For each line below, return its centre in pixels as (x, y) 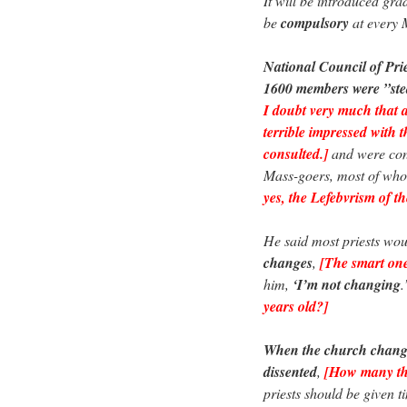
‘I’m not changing (347, 284)
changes (288, 262)
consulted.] (296, 153)
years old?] (296, 306)
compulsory (315, 22)
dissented (290, 371)
